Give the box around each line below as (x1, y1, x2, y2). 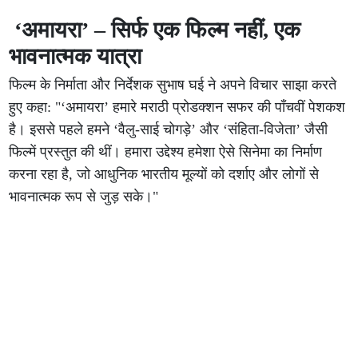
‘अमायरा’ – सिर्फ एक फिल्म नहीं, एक (14, 17, 301, 42)
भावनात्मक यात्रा (9, 43, 142, 69)
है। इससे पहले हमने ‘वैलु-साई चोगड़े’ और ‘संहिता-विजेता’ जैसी (9, 121, 328, 137)
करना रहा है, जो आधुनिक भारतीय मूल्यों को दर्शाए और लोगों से (9, 165, 320, 182)
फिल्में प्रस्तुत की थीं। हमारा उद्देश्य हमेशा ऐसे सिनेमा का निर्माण (9, 143, 323, 160)
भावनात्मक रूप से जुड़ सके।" (9, 188, 159, 205)
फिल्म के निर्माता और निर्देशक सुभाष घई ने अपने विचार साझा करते (9, 76, 337, 93)
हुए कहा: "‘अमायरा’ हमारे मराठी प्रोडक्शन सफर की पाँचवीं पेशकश (9, 98, 346, 115)
